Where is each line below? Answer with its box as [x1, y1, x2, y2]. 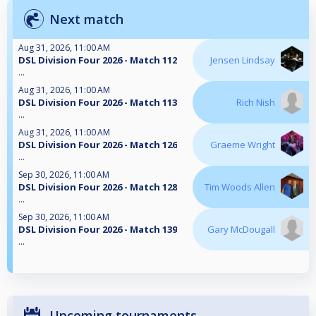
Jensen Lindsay [210, 54, 275, 67]
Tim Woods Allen [205, 181, 275, 194]
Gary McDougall [207, 223, 275, 236]
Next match [49, 11, 123, 28]
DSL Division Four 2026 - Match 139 [18, 223, 177, 236]
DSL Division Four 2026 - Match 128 [18, 181, 177, 194]
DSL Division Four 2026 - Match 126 [18, 138, 177, 152]
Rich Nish [236, 96, 275, 109]
